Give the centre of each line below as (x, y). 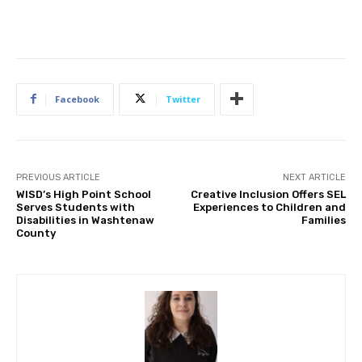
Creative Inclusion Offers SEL (268, 194)
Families (323, 220)
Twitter (183, 99)
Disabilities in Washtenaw (85, 220)
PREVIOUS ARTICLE (58, 177)
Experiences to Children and (269, 207)
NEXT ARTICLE (314, 177)
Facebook (77, 99)
